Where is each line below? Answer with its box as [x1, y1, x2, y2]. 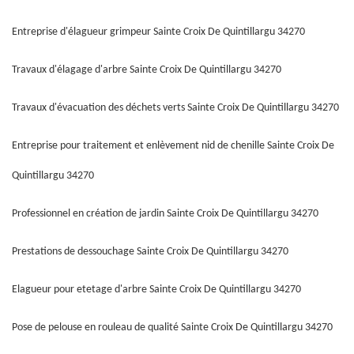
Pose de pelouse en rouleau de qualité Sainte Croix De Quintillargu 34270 [12, 322, 333, 333]
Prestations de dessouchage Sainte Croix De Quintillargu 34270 [12, 246, 288, 258]
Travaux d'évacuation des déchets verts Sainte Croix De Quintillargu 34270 [12, 102, 339, 114]
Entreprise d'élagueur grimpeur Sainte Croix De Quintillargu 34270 [12, 26, 305, 38]
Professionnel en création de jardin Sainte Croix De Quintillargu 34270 [12, 208, 318, 220]
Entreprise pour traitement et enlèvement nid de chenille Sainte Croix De [12, 140, 334, 152]
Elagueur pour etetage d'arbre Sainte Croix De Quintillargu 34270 [12, 284, 301, 296]
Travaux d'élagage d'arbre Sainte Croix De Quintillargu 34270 [12, 64, 281, 76]
